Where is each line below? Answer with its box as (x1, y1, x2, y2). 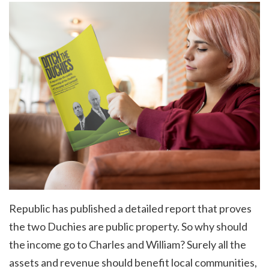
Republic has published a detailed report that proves (9, 202, 252, 216)
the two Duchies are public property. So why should (9, 220, 247, 234)
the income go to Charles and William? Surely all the (9, 238, 246, 252)
